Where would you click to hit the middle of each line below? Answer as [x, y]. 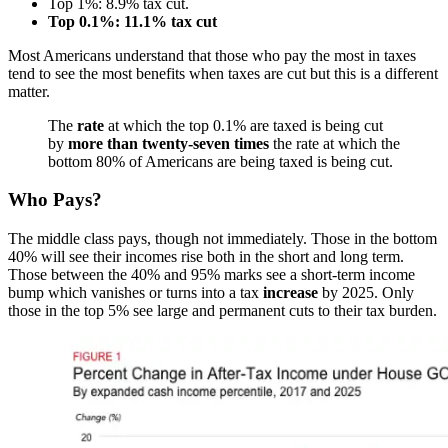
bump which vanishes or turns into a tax [135, 293]
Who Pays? [55, 200]
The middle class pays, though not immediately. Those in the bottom [222, 239]
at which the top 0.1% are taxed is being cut [243, 125]
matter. [29, 91]
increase [290, 293]
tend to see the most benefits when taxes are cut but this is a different [223, 73]
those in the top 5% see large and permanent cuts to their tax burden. [222, 311]
